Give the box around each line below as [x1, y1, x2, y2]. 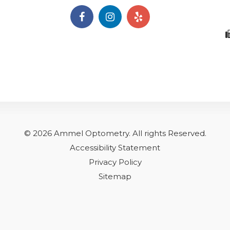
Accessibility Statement [70, 143, 160, 152]
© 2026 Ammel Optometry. [24, 128, 130, 138]
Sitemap [99, 171, 131, 181]
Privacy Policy [88, 157, 142, 167]
